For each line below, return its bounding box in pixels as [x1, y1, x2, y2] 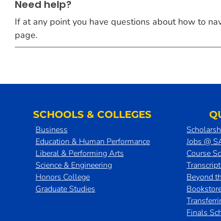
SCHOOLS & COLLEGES [33, 109, 152, 120]
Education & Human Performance [35, 136, 150, 147]
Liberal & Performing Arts [35, 148, 124, 159]
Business [35, 124, 68, 135]
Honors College [35, 172, 90, 183]
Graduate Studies [35, 184, 95, 194]
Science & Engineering [35, 160, 112, 171]
